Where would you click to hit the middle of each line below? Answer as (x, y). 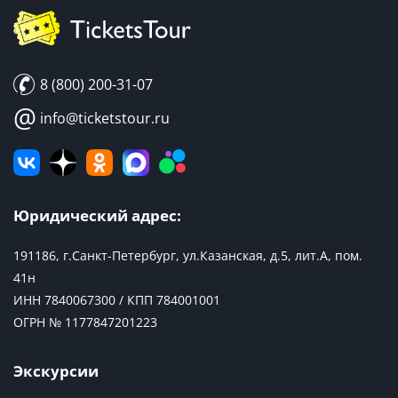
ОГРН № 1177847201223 (85, 322)
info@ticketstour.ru (103, 118)
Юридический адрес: (97, 215)
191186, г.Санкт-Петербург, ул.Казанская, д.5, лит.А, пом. (188, 255)
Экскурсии (56, 370)
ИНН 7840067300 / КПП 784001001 (117, 299)
